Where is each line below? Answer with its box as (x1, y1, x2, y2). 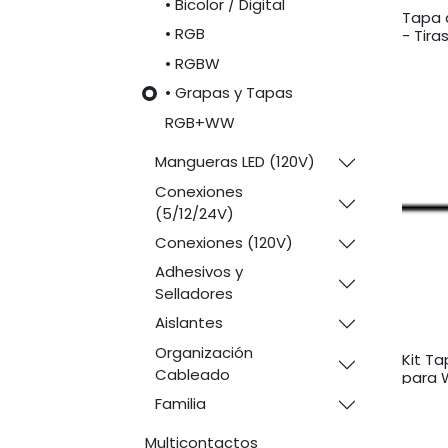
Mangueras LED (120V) (154, 151, 315, 172)
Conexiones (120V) (154, 231, 293, 253)
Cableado (154, 363, 230, 385)
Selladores (154, 283, 233, 304)
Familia (154, 392, 206, 414)
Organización (154, 341, 253, 363)
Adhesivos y (154, 261, 243, 282)
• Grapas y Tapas (164, 82, 293, 103)
